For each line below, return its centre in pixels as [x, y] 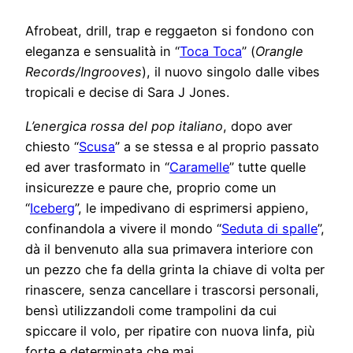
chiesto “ [52, 146]
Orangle [279, 52]
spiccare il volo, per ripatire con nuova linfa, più [170, 331]
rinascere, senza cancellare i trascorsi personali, [172, 290]
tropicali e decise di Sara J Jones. [127, 93]
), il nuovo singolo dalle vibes [231, 72]
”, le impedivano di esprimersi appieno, [192, 208]
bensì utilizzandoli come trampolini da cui [151, 310]
